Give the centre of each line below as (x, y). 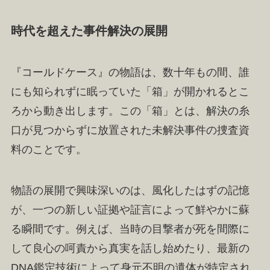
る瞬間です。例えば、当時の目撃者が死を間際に (130, 229)
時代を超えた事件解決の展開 (89, 31)
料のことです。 (49, 150)
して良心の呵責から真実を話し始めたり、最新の (130, 249)
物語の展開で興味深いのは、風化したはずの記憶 (130, 191)
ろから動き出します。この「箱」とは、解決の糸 (130, 111)
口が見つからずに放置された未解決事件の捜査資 (130, 130)
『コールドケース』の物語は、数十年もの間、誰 (130, 73)
